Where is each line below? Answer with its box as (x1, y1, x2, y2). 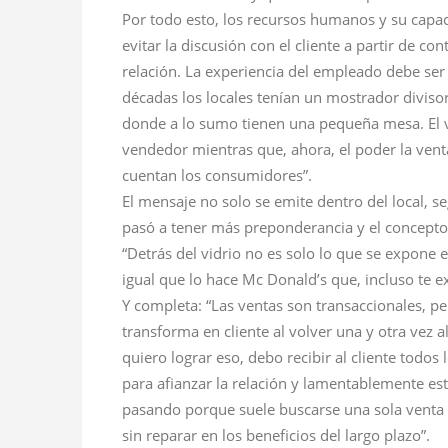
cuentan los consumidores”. (122, 165, 312, 186)
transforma (122, 321, 203, 342)
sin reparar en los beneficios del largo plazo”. (122, 425, 430, 446)
